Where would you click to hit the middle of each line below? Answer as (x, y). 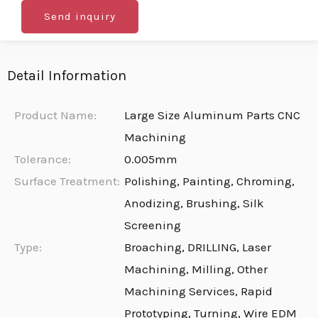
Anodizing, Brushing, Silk (194, 203)
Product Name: (55, 115)
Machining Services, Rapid (199, 291)
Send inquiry (80, 16)
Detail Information (67, 76)
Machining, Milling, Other (196, 269)
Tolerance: (43, 159)
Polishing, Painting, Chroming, (210, 181)
